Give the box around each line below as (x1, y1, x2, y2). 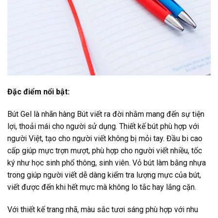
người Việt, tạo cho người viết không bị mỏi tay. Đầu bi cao (7, 133, 202, 143)
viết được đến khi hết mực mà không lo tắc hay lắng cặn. (7, 182, 196, 192)
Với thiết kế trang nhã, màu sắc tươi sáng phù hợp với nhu (7, 204, 198, 214)
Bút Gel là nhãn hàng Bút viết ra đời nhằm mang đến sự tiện (7, 109, 204, 119)
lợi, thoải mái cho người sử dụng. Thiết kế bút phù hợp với (7, 121, 199, 131)
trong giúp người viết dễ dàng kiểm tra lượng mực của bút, (7, 170, 201, 180)
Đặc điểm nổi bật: (7, 87, 70, 97)
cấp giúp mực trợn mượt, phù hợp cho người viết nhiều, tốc (7, 145, 202, 155)
